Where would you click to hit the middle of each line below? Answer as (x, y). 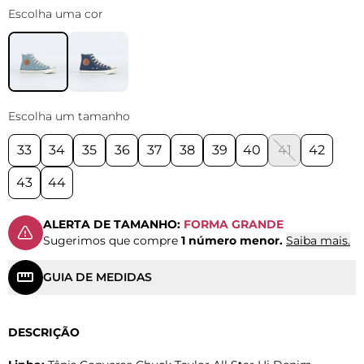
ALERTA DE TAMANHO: (113, 225)
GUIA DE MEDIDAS (97, 277)
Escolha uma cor (56, 13)
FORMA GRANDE (234, 225)
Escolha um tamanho (69, 116)
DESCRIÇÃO (44, 332)
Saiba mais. (318, 241)
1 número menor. (232, 241)
